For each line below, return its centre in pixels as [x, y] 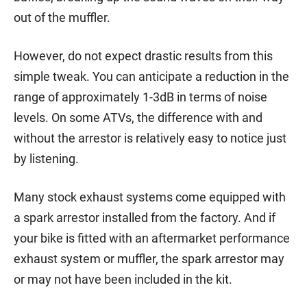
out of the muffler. [62, 17]
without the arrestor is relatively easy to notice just [150, 138]
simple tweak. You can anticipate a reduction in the [151, 76]
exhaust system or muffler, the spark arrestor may [149, 258]
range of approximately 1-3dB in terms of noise [140, 97]
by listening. [46, 158]
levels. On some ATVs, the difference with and [138, 117]
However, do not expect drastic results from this [143, 56]
